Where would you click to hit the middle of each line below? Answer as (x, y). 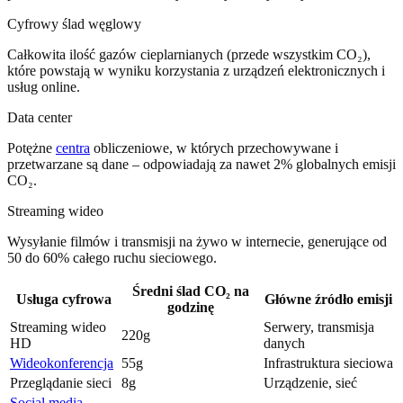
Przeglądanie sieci (61, 382)
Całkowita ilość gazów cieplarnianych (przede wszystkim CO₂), (189, 54)
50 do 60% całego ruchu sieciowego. (112, 257)
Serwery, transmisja (319, 327)
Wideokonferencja (62, 363)
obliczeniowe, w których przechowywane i (214, 148)
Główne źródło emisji (328, 299)
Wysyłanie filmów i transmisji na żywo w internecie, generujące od (197, 241)
